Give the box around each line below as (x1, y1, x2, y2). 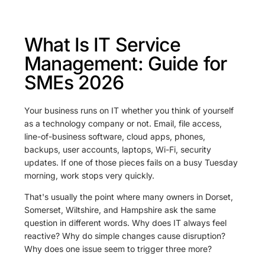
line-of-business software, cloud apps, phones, (24, 131, 206, 141)
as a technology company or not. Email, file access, (24, 118, 222, 128)
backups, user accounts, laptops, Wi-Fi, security (24, 144, 212, 154)
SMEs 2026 (24, 71, 124, 94)
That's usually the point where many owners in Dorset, (24, 192, 234, 202)
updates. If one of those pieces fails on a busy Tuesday (24, 157, 238, 167)
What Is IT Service (24, 33, 180, 56)
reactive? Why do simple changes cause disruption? (24, 231, 226, 241)
